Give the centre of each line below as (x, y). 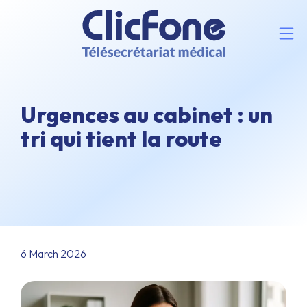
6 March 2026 (53, 254)
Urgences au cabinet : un (147, 114)
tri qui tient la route (121, 138)
